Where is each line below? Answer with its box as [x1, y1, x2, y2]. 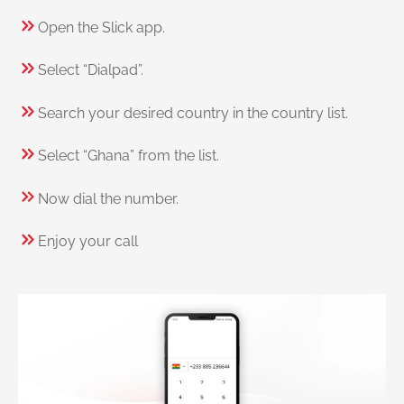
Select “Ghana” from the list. [38, 147, 219, 165]
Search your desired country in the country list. [38, 104, 348, 122]
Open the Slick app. [38, 19, 165, 37]
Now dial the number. [38, 189, 179, 207]
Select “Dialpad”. [38, 61, 143, 79]
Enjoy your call [38, 233, 138, 251]
